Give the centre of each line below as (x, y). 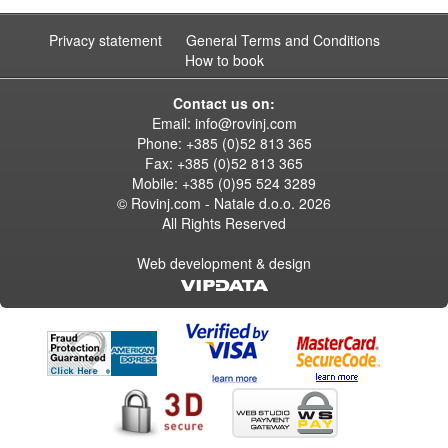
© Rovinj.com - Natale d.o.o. (208, 202)
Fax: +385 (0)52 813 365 (224, 162)
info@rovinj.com (245, 122)
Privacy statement (105, 39)
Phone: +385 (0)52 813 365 (224, 142)
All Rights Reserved (224, 222)
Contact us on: (224, 102)
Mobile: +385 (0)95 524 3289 (224, 182)
